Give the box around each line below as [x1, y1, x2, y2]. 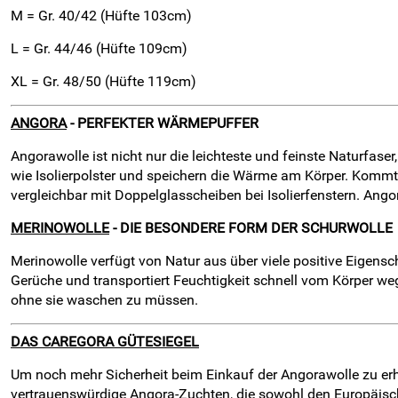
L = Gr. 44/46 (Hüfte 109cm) [11, 40, 187, 57]
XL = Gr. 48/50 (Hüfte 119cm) [11, 73, 196, 90]
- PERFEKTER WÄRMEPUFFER [67, 115, 259, 131]
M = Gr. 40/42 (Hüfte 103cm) [11, 7, 192, 24]
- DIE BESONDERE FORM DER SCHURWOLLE [109, 219, 393, 236]
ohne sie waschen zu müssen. [11, 291, 198, 308]
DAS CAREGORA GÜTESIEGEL [11, 333, 199, 350]
